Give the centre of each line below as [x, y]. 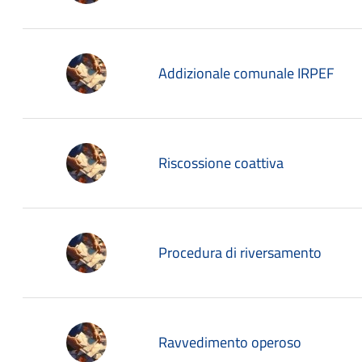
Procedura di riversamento [240, 253]
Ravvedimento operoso [230, 342]
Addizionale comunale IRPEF [246, 73]
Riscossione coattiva [221, 163]
